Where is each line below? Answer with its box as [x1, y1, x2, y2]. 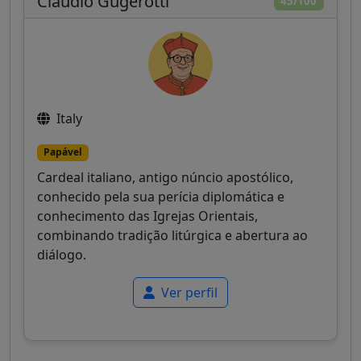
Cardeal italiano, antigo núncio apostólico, [37, 168, 293, 186]
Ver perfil [158, 283, 218, 301]
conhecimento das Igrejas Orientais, [37, 206, 258, 225]
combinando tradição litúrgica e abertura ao [37, 226, 308, 244]
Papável [43, 145, 82, 160]
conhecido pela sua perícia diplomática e [37, 187, 284, 205]
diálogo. [37, 245, 86, 263]
